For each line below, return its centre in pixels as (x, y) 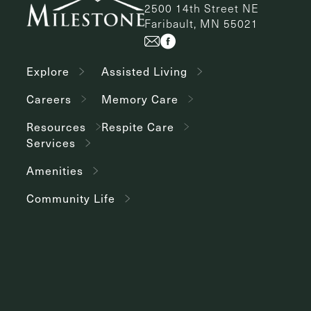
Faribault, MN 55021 (201, 24)
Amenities (55, 171)
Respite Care (138, 126)
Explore (48, 71)
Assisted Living (144, 71)
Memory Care (140, 99)
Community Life (71, 199)
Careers (49, 99)
